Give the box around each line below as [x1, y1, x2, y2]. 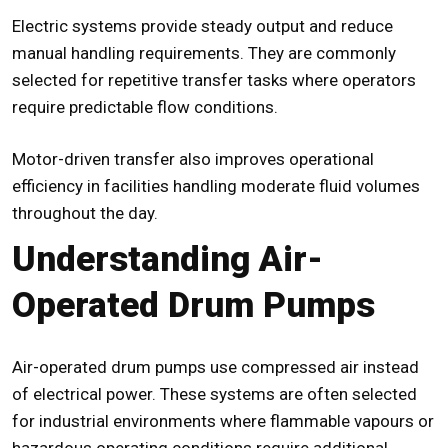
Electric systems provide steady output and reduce [12, 16, 393, 37]
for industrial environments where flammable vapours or [12, 411, 434, 432]
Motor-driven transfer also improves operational [12, 149, 374, 170]
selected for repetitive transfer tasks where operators [12, 70, 416, 91]
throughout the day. [12, 203, 158, 224]
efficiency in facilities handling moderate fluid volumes [12, 176, 420, 197]
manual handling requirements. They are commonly [12, 43, 396, 64]
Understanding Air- [12, 239, 323, 281]
